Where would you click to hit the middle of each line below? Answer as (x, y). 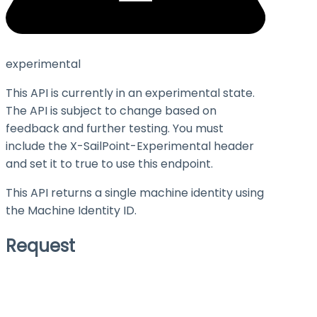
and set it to (40, 164)
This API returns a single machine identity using (135, 193)
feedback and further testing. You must (115, 129)
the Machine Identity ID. (71, 211)
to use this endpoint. (156, 164)
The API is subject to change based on (111, 111)
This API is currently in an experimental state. (130, 93)
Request (40, 246)
